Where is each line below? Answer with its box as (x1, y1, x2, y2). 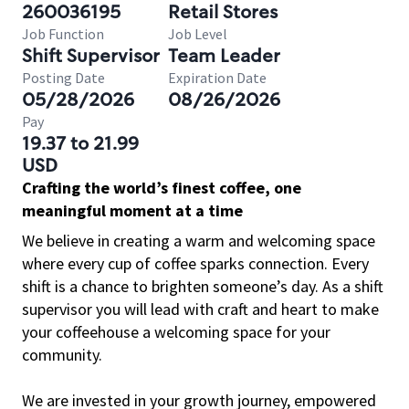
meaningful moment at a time (22, 200, 243, 221)
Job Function (22, 25, 104, 43)
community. (22, 344, 102, 365)
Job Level (168, 25, 227, 43)
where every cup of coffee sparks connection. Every (22, 253, 369, 274)
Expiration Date (168, 68, 267, 87)
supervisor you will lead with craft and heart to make (22, 299, 379, 320)
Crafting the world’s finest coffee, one (22, 177, 301, 198)
